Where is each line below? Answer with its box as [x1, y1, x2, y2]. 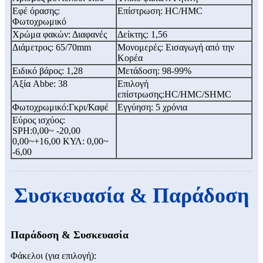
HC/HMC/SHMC [164, 89, 231, 100]
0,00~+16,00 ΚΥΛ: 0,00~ [12, 136, 109, 147]
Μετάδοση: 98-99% [117, 66, 191, 76]
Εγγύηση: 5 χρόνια [117, 102, 187, 113]
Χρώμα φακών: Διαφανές [12, 29, 107, 40]
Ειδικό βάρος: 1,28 [12, 66, 83, 76]
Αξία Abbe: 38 [12, 79, 68, 89]
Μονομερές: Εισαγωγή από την [117, 42, 234, 53]
